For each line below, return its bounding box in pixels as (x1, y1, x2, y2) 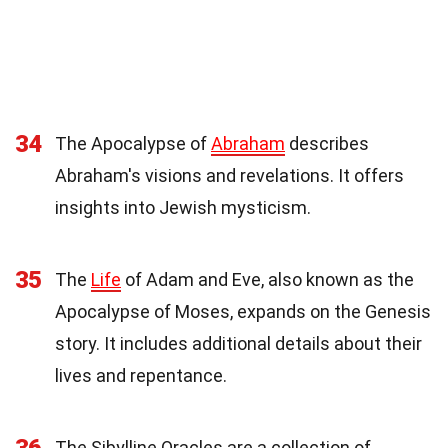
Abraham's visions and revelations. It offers (55, 165, 404, 187)
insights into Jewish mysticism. (55, 197, 311, 219)
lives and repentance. (55, 365, 227, 387)
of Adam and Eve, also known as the (121, 269, 414, 291)
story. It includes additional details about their (55, 333, 422, 355)
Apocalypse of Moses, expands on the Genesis (55, 301, 431, 323)
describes (285, 133, 369, 155)
